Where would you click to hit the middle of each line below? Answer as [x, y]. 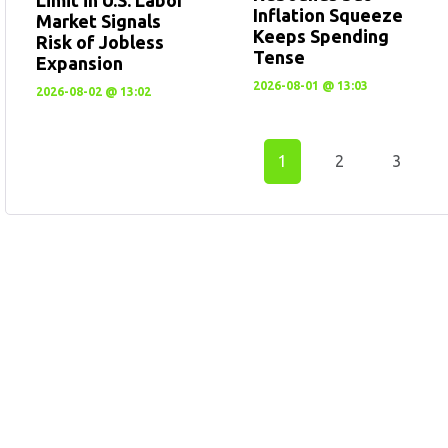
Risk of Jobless [100, 41]
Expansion [79, 62]
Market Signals [98, 20]
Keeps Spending [320, 36]
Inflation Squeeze [327, 15]
